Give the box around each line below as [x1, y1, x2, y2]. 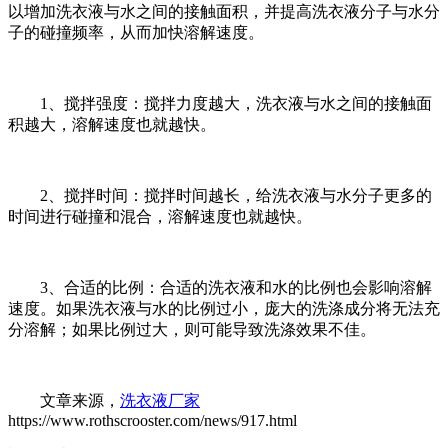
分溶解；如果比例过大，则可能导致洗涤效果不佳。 [8, 321, 376, 339]
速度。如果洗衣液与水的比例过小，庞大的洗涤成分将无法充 [8, 300, 440, 318]
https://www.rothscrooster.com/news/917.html [8, 412, 297, 430]
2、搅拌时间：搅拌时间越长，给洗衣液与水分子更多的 [8, 187, 432, 205]
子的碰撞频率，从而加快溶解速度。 [8, 24, 264, 42]
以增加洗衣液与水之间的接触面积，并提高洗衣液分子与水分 [8, 3, 440, 21]
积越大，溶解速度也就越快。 [8, 116, 216, 134]
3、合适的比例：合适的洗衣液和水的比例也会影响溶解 [8, 279, 432, 297]
